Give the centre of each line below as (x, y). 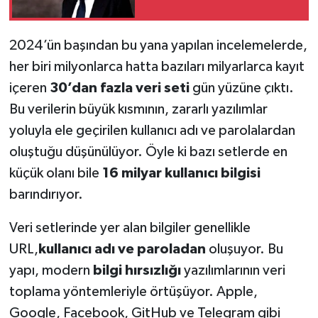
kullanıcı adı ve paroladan (122, 250)
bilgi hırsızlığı (138, 271)
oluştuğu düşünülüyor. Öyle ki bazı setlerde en (148, 152)
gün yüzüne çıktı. (243, 88)
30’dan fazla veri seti (121, 88)
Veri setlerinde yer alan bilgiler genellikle (130, 228)
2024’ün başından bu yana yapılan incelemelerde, (158, 46)
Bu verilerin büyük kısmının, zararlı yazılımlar (138, 110)
